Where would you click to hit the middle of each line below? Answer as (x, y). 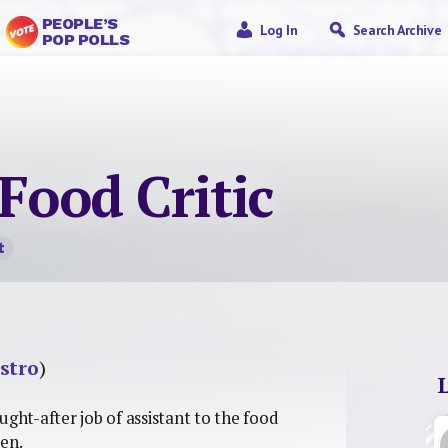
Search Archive (397, 30)
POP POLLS (85, 39)
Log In (278, 30)
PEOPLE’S (79, 23)
